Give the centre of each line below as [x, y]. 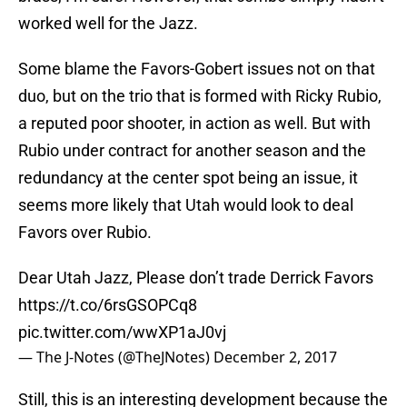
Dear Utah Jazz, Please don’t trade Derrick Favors [196, 278]
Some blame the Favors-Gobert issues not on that [197, 69]
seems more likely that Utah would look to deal [186, 205]
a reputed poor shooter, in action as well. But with [194, 124]
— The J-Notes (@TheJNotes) [116, 357]
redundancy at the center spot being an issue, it [188, 178]
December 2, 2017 [275, 357]
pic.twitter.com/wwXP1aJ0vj [122, 333]
